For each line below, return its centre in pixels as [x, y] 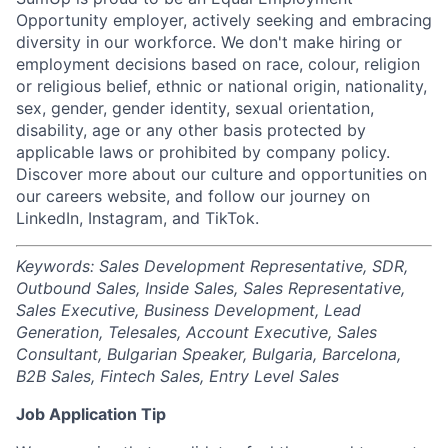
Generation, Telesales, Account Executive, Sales [196, 332]
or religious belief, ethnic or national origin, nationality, [221, 86]
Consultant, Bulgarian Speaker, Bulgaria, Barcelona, [208, 354]
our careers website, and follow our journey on [193, 196]
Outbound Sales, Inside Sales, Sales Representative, [210, 288]
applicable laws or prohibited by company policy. [203, 152]
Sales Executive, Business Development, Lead [188, 310]
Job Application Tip [91, 414]
